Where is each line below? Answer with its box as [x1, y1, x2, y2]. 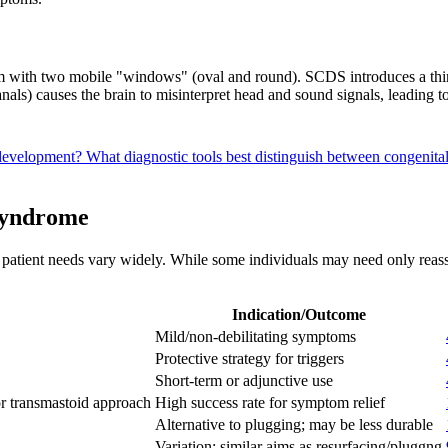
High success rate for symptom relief [155, 393, 385, 411]
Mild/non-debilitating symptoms [155, 327, 356, 345]
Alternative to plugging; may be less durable [155, 415, 433, 433]
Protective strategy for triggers [155, 349, 344, 367]
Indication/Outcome [231, 305, 366, 323]
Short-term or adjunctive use [155, 371, 333, 389]
